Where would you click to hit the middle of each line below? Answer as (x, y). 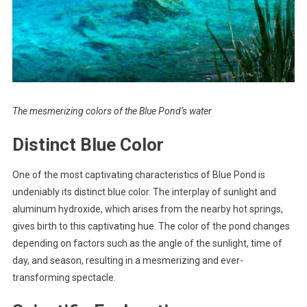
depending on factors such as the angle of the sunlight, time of (147, 244)
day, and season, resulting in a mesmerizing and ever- (127, 261)
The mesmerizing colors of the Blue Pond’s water (112, 111)
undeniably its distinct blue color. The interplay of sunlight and (144, 192)
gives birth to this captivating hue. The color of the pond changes (151, 226)
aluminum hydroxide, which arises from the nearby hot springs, (147, 209)
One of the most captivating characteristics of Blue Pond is (138, 175)
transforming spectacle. (64, 278)
